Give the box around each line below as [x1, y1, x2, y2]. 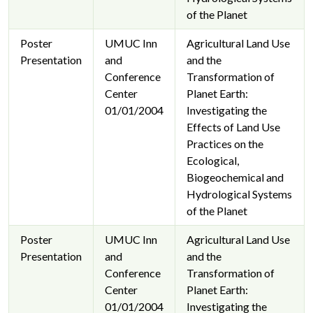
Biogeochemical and [187, 170, 284, 184]
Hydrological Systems [187, 187, 292, 201]
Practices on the [187, 137, 263, 151]
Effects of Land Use [187, 120, 280, 134]
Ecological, [187, 154, 239, 168]
